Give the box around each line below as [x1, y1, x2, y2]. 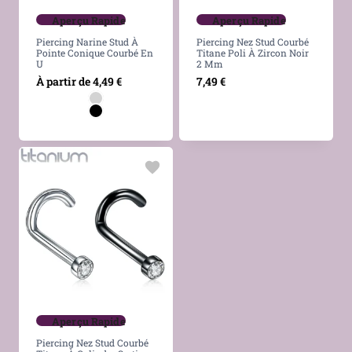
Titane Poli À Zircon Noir [196, 46, 309, 60]
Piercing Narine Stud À [36, 35, 138, 49]
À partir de [36, 74, 90, 90]
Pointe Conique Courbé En [36, 46, 153, 60]
